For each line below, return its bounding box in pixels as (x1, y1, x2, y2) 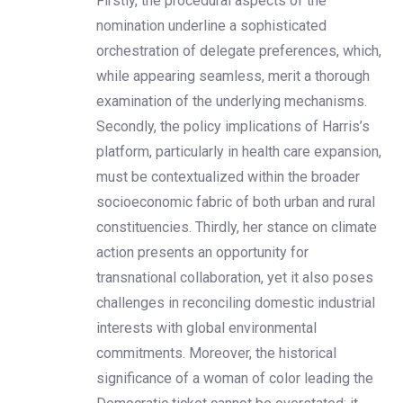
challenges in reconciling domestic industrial (96, 293, 375, 311)
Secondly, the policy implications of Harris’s (96, 117, 370, 135)
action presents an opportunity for (96, 243, 309, 261)
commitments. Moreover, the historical (96, 344, 336, 362)
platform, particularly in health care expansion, (96, 142, 381, 160)
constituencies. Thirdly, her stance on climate (96, 218, 377, 236)
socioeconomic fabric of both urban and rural (96, 193, 375, 210)
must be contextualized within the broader (96, 167, 360, 185)
